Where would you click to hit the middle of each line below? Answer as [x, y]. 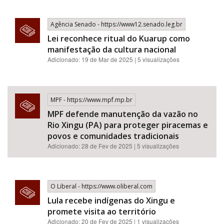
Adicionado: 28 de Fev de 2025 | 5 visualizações [113, 146]
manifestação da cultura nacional [112, 49]
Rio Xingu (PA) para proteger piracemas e [128, 125]
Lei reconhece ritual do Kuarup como [119, 38]
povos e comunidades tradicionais [113, 136]
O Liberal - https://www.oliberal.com [101, 186]
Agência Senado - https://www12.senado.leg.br [116, 24]
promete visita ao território [102, 211]
